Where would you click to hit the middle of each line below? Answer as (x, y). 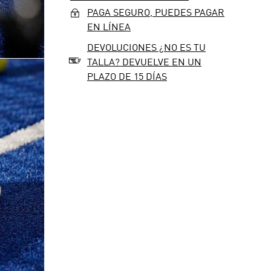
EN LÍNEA (109, 28)
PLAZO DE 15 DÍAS (127, 77)
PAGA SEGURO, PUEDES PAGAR (156, 13)
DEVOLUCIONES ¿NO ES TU (146, 48)
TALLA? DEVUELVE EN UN (144, 63)
